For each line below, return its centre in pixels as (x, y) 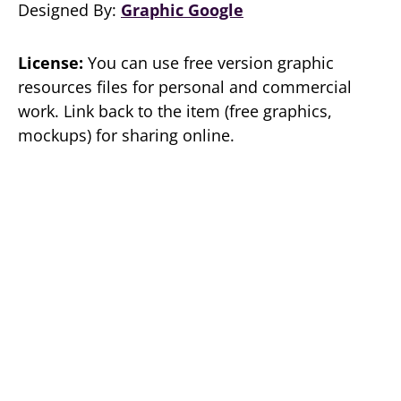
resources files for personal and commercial (185, 87)
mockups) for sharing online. (126, 135)
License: (51, 63)
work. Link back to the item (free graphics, (175, 111)
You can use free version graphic (209, 63)
